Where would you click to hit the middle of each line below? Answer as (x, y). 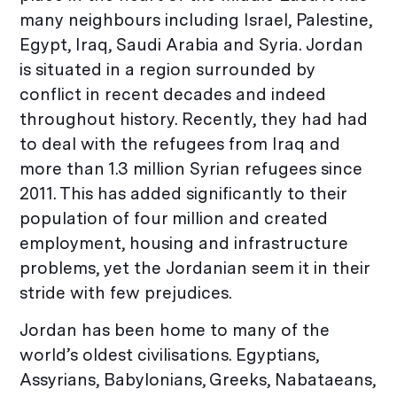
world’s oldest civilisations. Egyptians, (170, 355)
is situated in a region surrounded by (168, 69)
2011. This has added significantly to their (183, 193)
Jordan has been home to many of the (175, 331)
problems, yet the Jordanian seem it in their (195, 268)
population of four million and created (174, 218)
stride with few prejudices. (126, 292)
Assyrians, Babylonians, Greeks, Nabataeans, (198, 380)
